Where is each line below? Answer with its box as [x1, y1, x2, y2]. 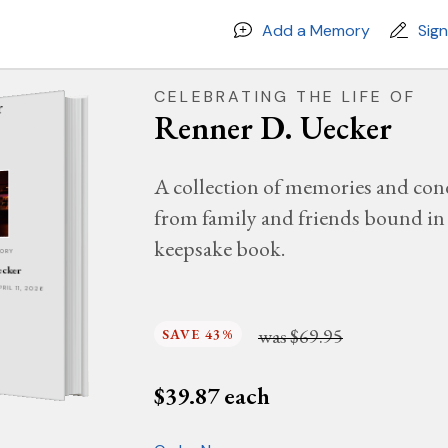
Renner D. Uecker [154, 107, 392, 149]
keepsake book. [154, 234, 285, 263]
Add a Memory [262, 19, 370, 41]
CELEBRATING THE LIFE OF [154, 86, 417, 107]
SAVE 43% [162, 325, 235, 343]
